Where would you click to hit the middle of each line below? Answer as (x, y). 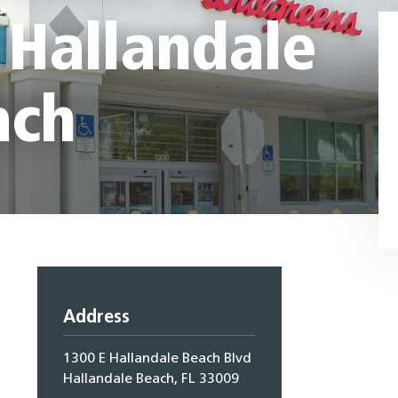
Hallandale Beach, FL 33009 (151, 379)
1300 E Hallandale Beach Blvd (158, 358)
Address (97, 318)
